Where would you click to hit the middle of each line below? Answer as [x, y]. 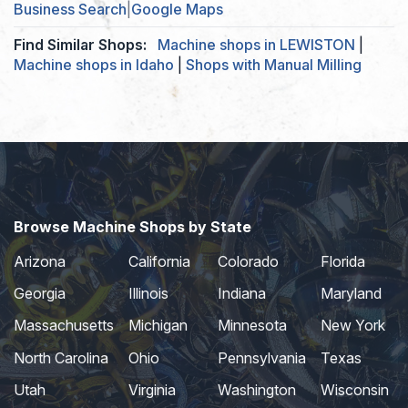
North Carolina [61, 357]
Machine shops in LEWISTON [256, 45]
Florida [342, 261]
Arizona [40, 261]
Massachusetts [64, 326]
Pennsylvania [261, 357]
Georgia [40, 293]
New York [352, 326]
